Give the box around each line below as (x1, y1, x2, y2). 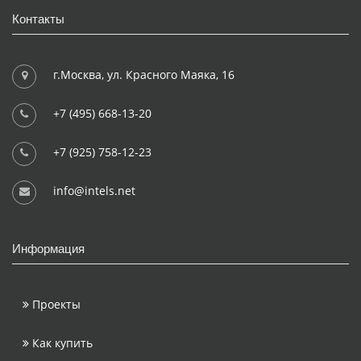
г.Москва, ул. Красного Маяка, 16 (53, 66, 234, 82)
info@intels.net (53, 182, 135, 198)
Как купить (29, 334, 93, 351)
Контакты (12, 11, 64, 26)
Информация (12, 241, 85, 255)
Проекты (29, 296, 81, 312)
